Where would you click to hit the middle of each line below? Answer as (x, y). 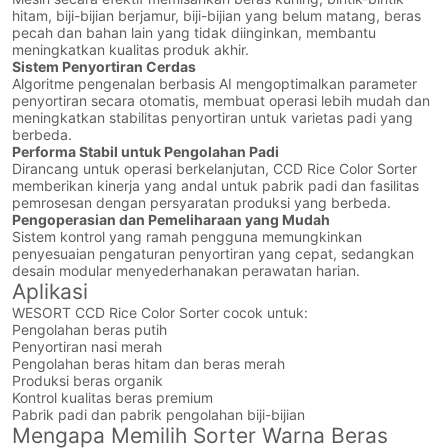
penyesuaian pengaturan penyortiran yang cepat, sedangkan (213, 254)
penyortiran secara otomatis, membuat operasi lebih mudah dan (221, 101)
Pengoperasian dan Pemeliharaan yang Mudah (171, 220)
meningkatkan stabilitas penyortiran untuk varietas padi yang (213, 118)
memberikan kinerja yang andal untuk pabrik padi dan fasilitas (216, 186)
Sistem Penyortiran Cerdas (104, 67)
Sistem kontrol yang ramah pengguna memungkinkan (187, 237)
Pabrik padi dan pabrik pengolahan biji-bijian (159, 415)
